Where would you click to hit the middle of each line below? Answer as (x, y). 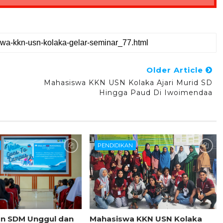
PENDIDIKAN (115, 146)
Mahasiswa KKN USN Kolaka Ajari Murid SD (128, 83)
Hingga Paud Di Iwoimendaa (156, 93)
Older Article (176, 70)
